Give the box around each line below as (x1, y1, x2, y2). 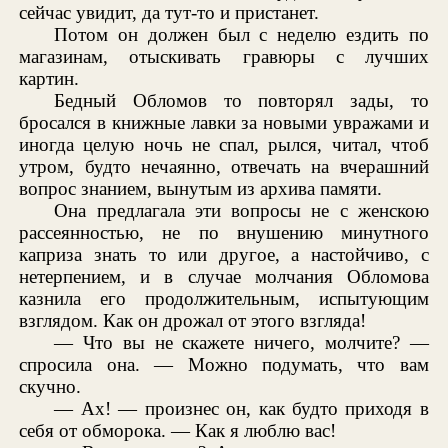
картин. (19, 67, 80, 89)
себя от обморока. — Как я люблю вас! (19, 419, 337, 441)
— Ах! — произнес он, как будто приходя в (54, 397, 429, 419)
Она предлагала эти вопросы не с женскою (54, 199, 429, 221)
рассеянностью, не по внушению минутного (19, 221, 429, 243)
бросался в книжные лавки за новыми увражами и (19, 111, 429, 133)
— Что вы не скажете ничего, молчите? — (54, 331, 429, 353)
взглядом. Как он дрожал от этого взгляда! (19, 309, 367, 331)
